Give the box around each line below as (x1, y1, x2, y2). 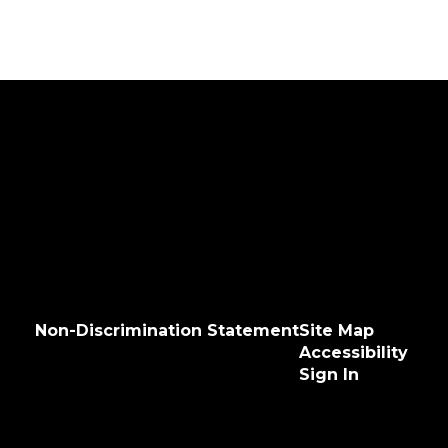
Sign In (298, 365, 359, 384)
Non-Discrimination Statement (34, 321, 299, 340)
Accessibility (298, 343, 408, 362)
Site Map (298, 321, 374, 340)
